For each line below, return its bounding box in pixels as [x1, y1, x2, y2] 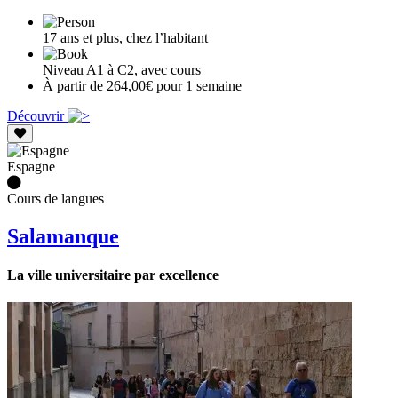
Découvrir [7, 108, 68, 123]
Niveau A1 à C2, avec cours [43, 62, 201, 77]
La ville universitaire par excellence [7, 267, 219, 283]
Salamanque [7, 224, 119, 248]
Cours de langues [7, 191, 104, 206]
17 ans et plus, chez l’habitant [43, 30, 208, 45]
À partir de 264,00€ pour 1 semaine [43, 78, 242, 93]
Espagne [7, 159, 55, 174]
